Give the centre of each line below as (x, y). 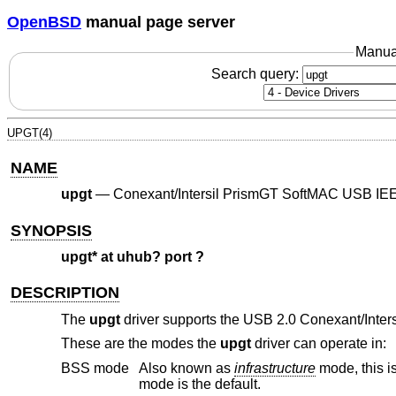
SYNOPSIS (52, 230)
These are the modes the (140, 344)
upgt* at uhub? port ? (132, 257)
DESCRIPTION (65, 293)
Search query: (256, 73)
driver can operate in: (318, 344)
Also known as (186, 368)
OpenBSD (44, 22)
